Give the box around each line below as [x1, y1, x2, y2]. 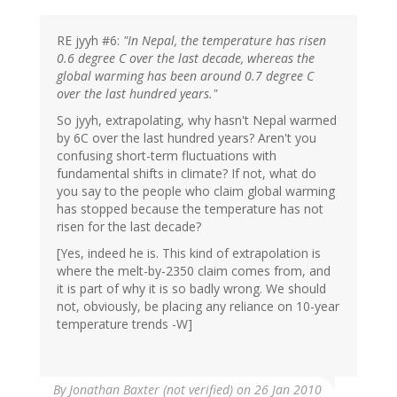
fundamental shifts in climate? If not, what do [57, 165, 316, 183]
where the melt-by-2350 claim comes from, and [57, 262, 331, 280]
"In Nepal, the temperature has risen [123, 32, 326, 50]
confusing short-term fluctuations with [57, 147, 276, 165]
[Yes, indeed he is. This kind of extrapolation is [57, 245, 321, 262]
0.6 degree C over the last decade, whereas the [57, 50, 315, 67]
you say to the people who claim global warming [57, 183, 335, 200]
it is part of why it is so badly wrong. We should [57, 280, 326, 298]
